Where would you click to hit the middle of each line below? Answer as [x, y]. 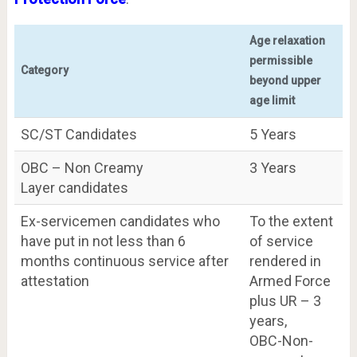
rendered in [285, 261]
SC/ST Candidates [78, 134]
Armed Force [290, 280]
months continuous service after [124, 261]
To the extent [291, 221]
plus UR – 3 [285, 300]
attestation [55, 280]
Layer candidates [74, 187]
